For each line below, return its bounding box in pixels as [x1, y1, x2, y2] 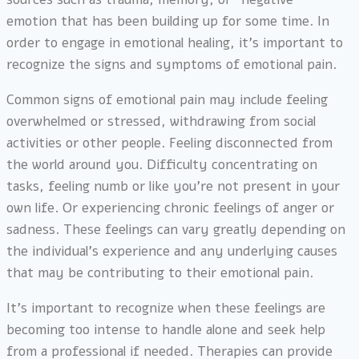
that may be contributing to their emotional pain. [6, 263, 313, 282]
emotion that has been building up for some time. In [6, 11, 329, 30]
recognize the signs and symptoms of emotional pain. [6, 54, 337, 74]
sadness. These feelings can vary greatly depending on [6, 220, 345, 239]
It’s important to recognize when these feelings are [6, 298, 325, 317]
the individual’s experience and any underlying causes [6, 241, 337, 260]
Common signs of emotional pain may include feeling [6, 90, 328, 109]
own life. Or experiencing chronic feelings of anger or [6, 198, 334, 217]
